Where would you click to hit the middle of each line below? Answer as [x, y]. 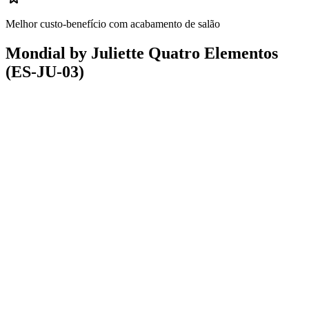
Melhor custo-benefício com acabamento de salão [113, 24]
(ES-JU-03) [45, 72]
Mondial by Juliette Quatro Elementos [142, 53]
